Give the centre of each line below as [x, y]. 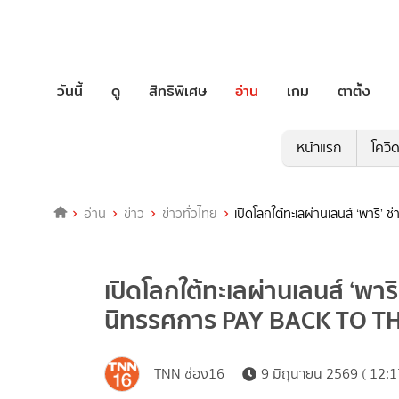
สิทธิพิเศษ [178, 91]
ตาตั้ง [354, 91]
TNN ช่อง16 [189, 374]
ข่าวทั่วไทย [189, 214]
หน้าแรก [319, 148]
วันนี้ [70, 91]
